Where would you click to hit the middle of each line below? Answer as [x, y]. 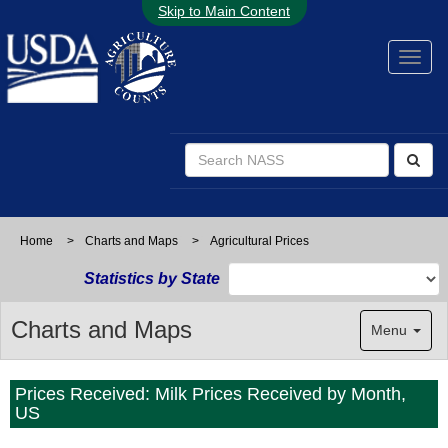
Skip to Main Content [224, 11]
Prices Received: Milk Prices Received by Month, [210, 394]
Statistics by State [152, 278]
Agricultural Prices [259, 241]
